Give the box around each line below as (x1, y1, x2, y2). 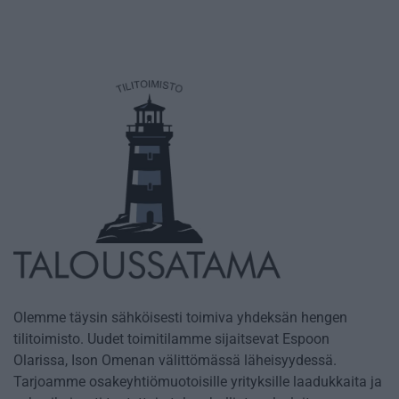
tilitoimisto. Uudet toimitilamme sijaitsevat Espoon (13, 330, 330, 348)
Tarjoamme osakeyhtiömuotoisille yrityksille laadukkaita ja (13, 373, 382, 391)
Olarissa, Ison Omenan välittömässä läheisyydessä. (13, 352, 337, 370)
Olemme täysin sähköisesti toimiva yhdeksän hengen (13, 309, 347, 327)
